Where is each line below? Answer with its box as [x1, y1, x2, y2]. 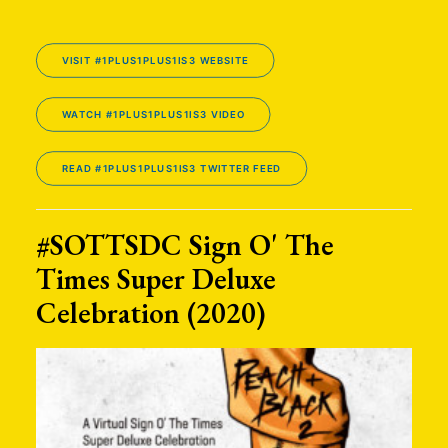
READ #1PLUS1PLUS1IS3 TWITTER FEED [61, 162, 282, 175]
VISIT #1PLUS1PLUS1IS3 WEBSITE [61, 54, 249, 67]
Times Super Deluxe [36, 260, 276, 298]
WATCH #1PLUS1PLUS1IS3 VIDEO [61, 108, 246, 121]
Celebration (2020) [36, 294, 266, 332]
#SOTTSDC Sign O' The [36, 226, 334, 264]
